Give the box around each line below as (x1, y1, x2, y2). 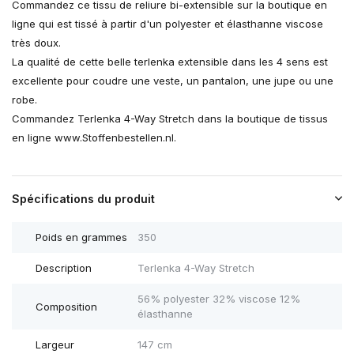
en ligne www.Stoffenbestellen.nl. (12, 131, 176, 145)
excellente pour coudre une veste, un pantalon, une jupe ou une (12, 74, 333, 88)
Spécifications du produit (12, 192, 155, 206)
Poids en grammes (36, 231, 127, 244)
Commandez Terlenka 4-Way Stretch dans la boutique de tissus (12, 112, 328, 126)
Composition (36, 299, 97, 313)
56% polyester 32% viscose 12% (137, 292, 300, 306)
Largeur (36, 338, 74, 352)
